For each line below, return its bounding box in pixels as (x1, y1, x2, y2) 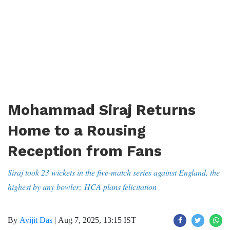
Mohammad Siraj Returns (8, 101, 196, 119)
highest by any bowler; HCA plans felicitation (8, 181, 157, 192)
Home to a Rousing (8, 122, 146, 139)
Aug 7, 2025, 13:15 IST (58, 216, 136, 224)
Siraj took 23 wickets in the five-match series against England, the (8, 167, 220, 178)
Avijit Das (20, 216, 52, 224)
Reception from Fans (8, 142, 162, 160)
